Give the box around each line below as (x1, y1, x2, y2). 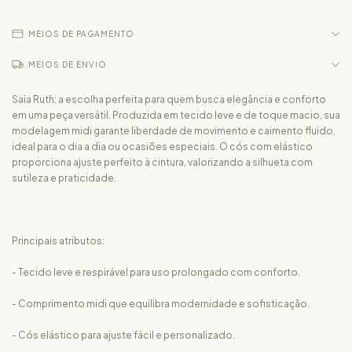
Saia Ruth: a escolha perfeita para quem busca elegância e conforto (12, 93, 326, 105)
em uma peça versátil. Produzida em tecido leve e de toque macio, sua (12, 109, 340, 121)
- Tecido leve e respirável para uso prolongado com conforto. (12, 266, 300, 278)
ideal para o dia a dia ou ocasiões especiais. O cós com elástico (12, 141, 313, 152)
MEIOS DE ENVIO (28, 60, 107, 69)
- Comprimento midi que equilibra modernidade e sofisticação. (12, 298, 310, 310)
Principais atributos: (12, 235, 104, 247)
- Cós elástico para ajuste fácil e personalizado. (12, 329, 235, 341)
